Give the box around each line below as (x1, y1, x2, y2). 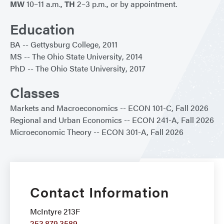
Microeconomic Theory (10, 125, 91, 137)
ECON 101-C (128, 101, 171, 113)
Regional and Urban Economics (10, 113, 122, 125)
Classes (10, 81, 59, 102)
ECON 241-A (132, 113, 177, 125)
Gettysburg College (30, 38, 98, 50)
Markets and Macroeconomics (10, 101, 118, 113)
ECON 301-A (101, 125, 146, 137)
